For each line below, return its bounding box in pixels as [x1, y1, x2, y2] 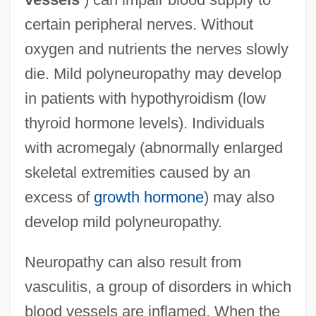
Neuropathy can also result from [24, 253, 241, 272]
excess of [24, 188, 94, 207]
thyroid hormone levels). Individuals [24, 114, 265, 133]
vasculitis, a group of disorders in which [24, 278, 291, 296]
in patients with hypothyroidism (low [24, 90, 266, 108]
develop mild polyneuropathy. [24, 213, 222, 231]
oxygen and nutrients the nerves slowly [24, 40, 288, 59]
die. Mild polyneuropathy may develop [24, 65, 281, 83]
